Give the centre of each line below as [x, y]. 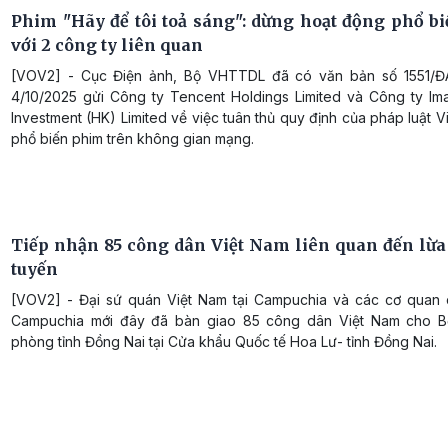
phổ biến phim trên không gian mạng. [132, 139]
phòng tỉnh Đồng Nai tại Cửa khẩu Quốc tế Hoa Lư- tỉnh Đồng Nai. [224, 341]
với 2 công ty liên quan [107, 45]
